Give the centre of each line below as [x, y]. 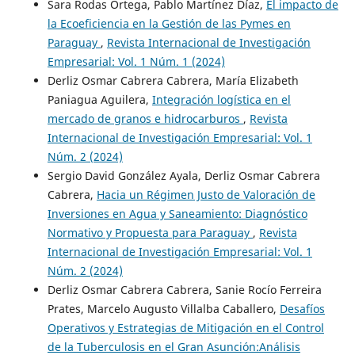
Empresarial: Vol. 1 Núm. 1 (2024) [136, 62]
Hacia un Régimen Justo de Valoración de [206, 195]
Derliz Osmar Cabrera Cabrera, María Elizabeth [173, 81]
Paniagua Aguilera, [99, 100]
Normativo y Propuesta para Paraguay [150, 233]
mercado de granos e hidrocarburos [145, 119]
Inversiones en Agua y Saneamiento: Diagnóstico [177, 214]
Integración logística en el [221, 100]
